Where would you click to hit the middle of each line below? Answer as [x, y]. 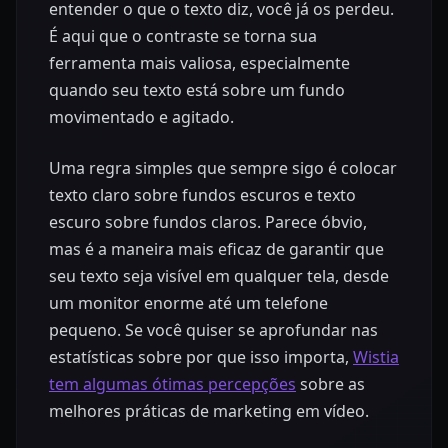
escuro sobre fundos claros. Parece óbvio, [208, 222]
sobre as [330, 384]
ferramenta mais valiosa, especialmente [199, 63]
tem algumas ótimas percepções [172, 384]
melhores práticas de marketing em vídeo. [209, 411]
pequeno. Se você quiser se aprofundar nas [213, 330]
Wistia [376, 357]
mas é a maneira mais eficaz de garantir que [216, 249]
